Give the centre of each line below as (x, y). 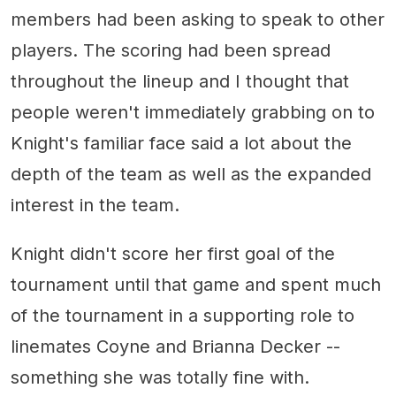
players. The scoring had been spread (171, 51)
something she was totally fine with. (160, 378)
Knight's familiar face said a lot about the (181, 144)
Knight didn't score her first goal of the (173, 254)
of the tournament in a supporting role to (183, 316)
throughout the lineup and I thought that (180, 82)
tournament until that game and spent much (196, 285)
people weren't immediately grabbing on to (193, 113)
